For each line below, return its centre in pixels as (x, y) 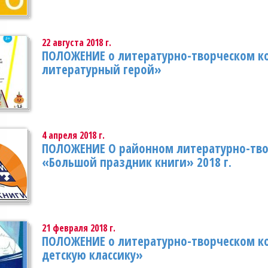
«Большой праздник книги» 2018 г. (137, 162)
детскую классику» (92, 255)
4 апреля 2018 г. (73, 135)
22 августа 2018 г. (77, 42)
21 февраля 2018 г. (79, 228)
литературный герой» (102, 69)
